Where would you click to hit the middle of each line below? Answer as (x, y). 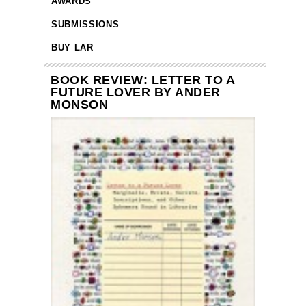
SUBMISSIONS (85, 25)
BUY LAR (72, 48)
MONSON (79, 105)
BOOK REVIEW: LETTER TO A (142, 80)
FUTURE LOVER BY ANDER (136, 93)
